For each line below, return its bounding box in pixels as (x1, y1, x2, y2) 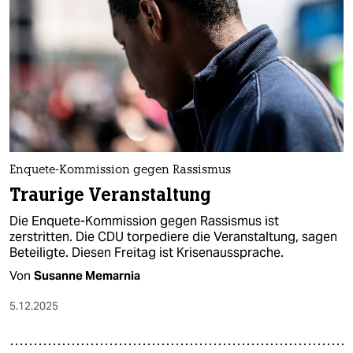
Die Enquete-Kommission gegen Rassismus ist (9, 212, 279, 229)
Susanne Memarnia (34, 267, 140, 283)
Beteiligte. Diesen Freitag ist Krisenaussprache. (9, 243, 284, 261)
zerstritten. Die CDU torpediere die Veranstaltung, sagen (9, 228, 337, 245)
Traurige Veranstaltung (9, 183, 211, 206)
